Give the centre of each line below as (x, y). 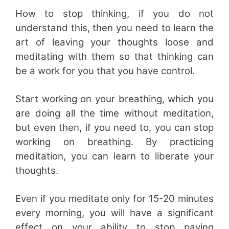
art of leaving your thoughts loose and (114, 42)
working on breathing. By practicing (114, 142)
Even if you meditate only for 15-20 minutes (114, 198)
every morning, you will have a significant (114, 213)
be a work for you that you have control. (105, 71)
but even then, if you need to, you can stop (114, 127)
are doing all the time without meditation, (114, 113)
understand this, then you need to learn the (114, 28)
